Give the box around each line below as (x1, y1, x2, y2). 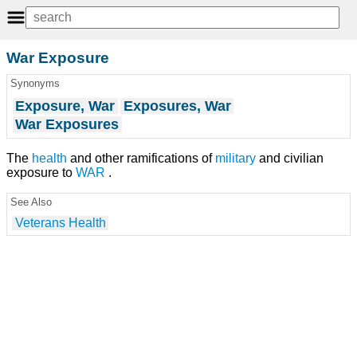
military (215, 151, 256, 165)
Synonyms (10, 77, 60, 90)
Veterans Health (14, 215, 106, 229)
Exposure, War (15, 97, 116, 114)
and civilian (256, 151, 324, 165)
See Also (10, 195, 52, 208)
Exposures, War (123, 97, 231, 114)
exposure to (6, 165, 76, 179)
